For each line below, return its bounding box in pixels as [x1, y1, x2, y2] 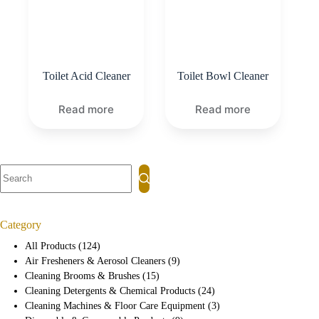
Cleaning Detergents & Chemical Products [25, 284, 196, 296]
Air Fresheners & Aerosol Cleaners [25, 254, 166, 266]
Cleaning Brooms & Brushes [25, 269, 140, 281]
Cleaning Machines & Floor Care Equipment [25, 299, 206, 311]
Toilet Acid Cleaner [42, 69, 130, 82]
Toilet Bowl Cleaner [177, 69, 269, 82]
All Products [25, 239, 76, 251]
